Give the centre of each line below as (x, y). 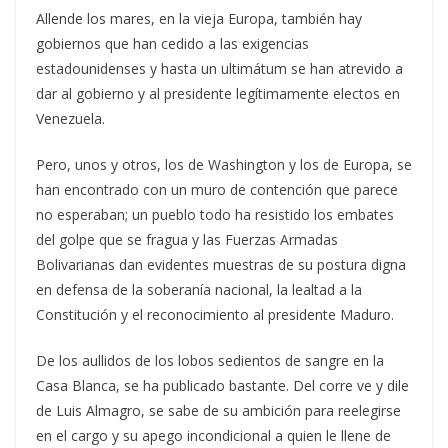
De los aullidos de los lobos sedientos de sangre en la (210, 360)
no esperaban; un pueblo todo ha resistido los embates (215, 214)
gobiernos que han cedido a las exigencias (172, 43)
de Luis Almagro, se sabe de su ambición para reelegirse (218, 410)
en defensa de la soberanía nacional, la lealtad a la (199, 289)
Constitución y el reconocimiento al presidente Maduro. (215, 314)
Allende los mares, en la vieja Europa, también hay (199, 18)
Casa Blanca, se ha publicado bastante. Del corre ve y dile (222, 385)
